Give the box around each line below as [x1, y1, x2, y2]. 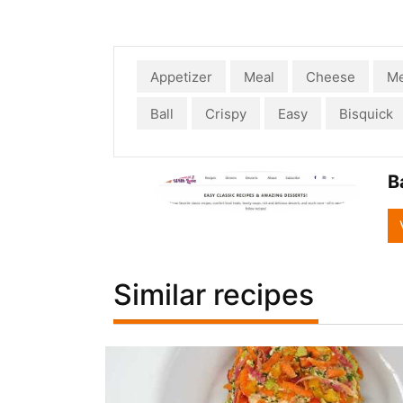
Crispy [205, 105, 246, 122]
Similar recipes [113, 277, 314, 312]
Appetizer [150, 68, 212, 85]
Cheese [306, 68, 355, 85]
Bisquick [339, 105, 393, 122]
